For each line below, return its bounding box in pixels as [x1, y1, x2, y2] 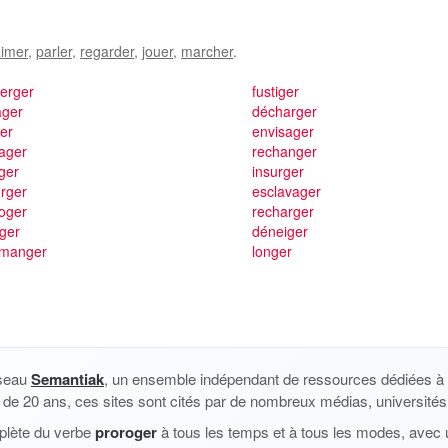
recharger [251, 201, 314, 221]
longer [251, 241, 292, 261]
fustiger [251, 81, 299, 101]
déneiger [251, 221, 308, 241]
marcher [181, 41, 233, 61]
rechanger [251, 141, 317, 161]
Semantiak [31, 368, 104, 390]
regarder [80, 41, 134, 61]
